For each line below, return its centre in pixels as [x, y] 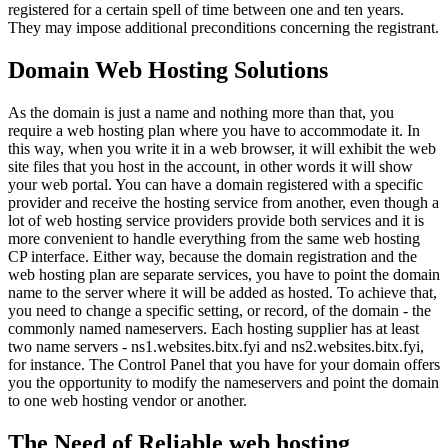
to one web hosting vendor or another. [127, 400]
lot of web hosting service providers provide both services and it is [216, 220]
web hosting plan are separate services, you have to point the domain [224, 274]
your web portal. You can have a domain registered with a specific [215, 184]
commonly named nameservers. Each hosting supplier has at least [213, 328]
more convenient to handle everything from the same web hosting [214, 238]
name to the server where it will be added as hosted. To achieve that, [222, 292]
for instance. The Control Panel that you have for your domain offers [224, 364]
